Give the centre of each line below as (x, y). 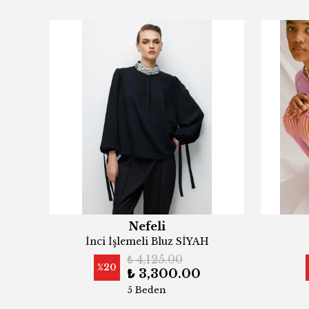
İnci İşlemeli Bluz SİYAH (147, 241)
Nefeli (147, 226)
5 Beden (147, 290)
